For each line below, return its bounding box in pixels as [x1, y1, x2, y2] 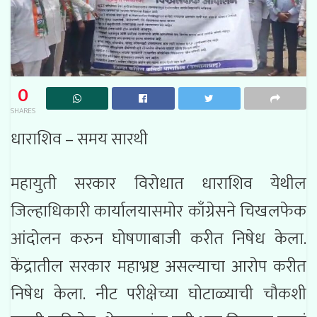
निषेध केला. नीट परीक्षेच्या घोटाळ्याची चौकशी [11, 279, 306, 309]
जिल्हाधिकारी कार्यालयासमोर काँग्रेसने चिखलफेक [11, 197, 306, 226]
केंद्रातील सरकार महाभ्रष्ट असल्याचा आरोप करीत [11, 252, 306, 281]
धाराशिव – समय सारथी [11, 125, 151, 154]
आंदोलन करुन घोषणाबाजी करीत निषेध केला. [11, 224, 306, 253]
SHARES [11, 104, 35, 117]
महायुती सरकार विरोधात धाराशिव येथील [11, 169, 306, 198]
